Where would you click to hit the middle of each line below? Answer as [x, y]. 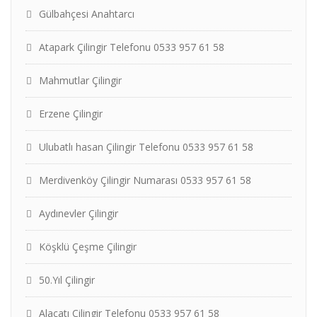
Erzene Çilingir [71, 114]
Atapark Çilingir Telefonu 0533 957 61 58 [132, 47]
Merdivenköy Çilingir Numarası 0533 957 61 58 [145, 180]
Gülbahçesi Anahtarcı [87, 14]
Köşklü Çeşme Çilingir [88, 247]
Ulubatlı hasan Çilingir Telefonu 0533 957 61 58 [146, 147]
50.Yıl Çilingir [67, 280]
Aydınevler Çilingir [79, 213]
